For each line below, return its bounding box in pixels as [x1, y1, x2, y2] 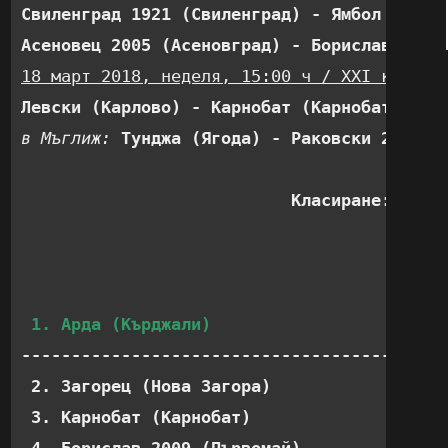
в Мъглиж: [21, 128, 121, 148]
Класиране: [291, 190, 391, 210]
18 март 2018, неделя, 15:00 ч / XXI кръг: [21, 66, 431, 86]
